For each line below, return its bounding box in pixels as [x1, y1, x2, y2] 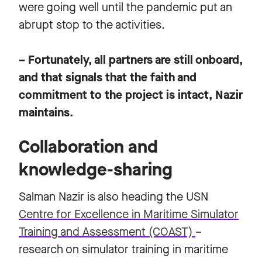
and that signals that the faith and [19, 69, 196, 85]
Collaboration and [19, 135, 158, 158]
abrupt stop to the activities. [19, 16, 165, 33]
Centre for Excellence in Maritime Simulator [19, 206, 239, 222]
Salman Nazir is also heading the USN [19, 188, 208, 205]
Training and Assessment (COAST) [19, 223, 195, 240]
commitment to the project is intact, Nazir [19, 87, 243, 103]
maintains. [19, 104, 73, 120]
